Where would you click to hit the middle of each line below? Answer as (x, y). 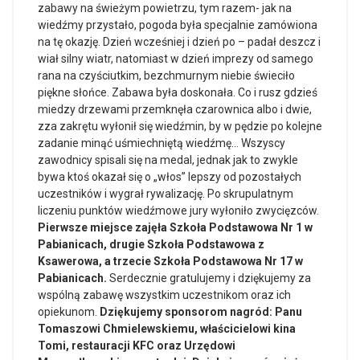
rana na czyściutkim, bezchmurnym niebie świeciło (166, 76)
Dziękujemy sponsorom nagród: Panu (201, 312)
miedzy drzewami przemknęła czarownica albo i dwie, (175, 109)
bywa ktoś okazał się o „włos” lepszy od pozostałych (170, 177)
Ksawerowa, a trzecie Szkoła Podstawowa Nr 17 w (170, 261)
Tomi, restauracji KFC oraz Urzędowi (137, 346)
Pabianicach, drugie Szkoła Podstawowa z (151, 244)
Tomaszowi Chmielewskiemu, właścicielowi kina (167, 329)
